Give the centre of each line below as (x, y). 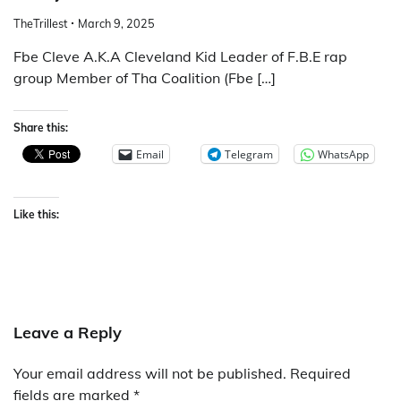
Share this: (41, 128)
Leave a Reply (68, 333)
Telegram (249, 154)
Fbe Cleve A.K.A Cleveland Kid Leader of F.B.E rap (180, 57)
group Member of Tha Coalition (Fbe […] (145, 78)
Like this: (36, 215)
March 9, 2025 (116, 24)
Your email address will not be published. (150, 374)
